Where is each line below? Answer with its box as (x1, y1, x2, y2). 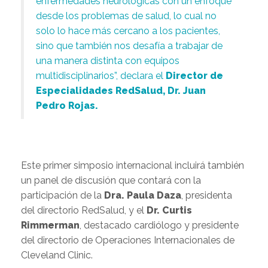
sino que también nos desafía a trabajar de (36, 39, 223, 51)
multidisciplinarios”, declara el (36, 69, 166, 81)
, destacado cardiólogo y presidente (80, 219, 239, 231)
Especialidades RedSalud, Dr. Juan (36, 84, 206, 96)
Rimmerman (21, 219, 80, 231)
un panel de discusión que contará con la (21, 174, 201, 186)
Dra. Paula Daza (104, 189, 181, 201)
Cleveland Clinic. (21, 249, 93, 261)
